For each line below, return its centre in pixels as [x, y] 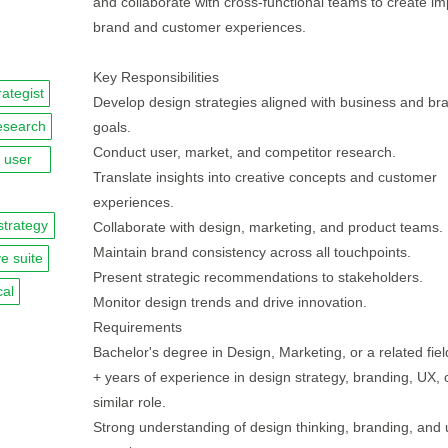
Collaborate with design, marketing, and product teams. [267, 227]
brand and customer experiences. [199, 27]
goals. [111, 127]
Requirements [137, 327]
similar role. [129, 402]
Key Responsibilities [155, 77]
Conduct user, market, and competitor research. [244, 152]
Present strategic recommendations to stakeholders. [257, 277]
